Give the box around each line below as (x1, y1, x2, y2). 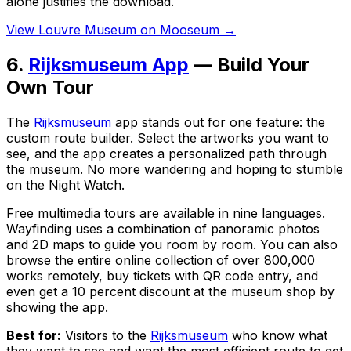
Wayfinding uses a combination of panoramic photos (6, 220, 320, 237)
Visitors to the (61, 327, 150, 343)
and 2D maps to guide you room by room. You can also (6, 236, 338, 252)
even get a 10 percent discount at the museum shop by (6, 283, 335, 299)
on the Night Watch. (6, 176, 125, 193)
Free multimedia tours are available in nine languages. (6, 204, 325, 221)
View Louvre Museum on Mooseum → (6, 21, 236, 38)
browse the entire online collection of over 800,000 (6, 251, 315, 268)
